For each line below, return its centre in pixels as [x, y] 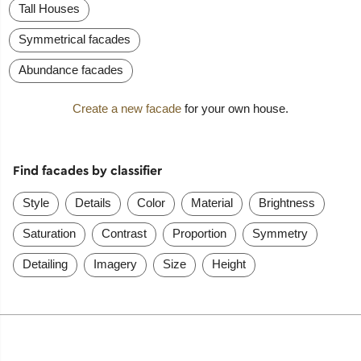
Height [228, 263]
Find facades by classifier [87, 170]
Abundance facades [71, 70]
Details [93, 202]
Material [212, 202]
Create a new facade [127, 109]
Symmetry [280, 233]
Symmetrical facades [75, 39]
